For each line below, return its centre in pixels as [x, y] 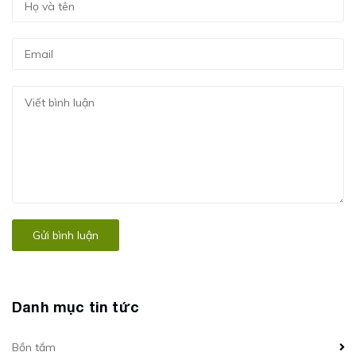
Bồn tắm [34, 347]
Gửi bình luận [66, 235]
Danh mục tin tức [75, 307]
